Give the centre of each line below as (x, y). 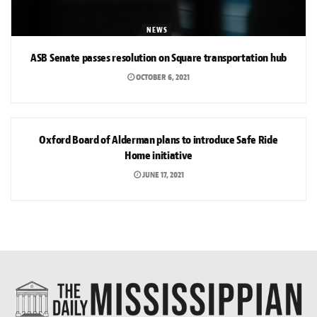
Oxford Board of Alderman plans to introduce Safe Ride (158, 140)
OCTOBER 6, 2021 (162, 77)
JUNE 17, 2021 (162, 175)
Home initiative (158, 156)
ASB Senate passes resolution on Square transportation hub (158, 58)
